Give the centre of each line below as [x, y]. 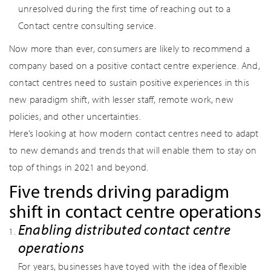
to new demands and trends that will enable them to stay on [133, 150]
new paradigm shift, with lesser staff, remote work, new [122, 99]
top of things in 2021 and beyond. [79, 167]
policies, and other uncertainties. [75, 116]
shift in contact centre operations [135, 211]
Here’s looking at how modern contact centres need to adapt [134, 133]
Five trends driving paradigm [119, 191]
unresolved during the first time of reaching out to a [125, 8]
